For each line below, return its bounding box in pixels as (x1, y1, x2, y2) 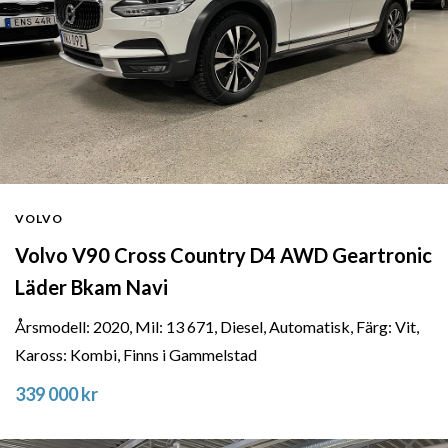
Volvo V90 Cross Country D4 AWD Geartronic (15, 242, 432, 267)
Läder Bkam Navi (15, 274, 168, 299)
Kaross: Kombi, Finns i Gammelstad (15, 344, 257, 364)
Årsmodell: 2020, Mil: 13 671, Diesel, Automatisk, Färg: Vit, (15, 316, 419, 336)
